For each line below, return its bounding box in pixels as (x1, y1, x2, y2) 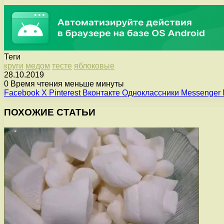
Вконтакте (82, 88, 120, 97)
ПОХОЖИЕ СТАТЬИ (4, 106, 95, 117)
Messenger (181, 88, 220, 97)
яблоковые (74, 61, 114, 70)
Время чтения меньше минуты (8, 79, 124, 88)
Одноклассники (122, 88, 179, 97)
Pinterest (49, 88, 80, 97)
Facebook (4, 88, 39, 97)
